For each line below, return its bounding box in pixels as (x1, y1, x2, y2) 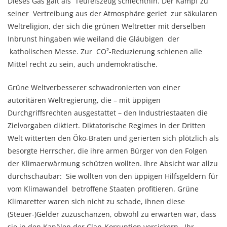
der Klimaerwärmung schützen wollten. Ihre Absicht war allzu (8, 159, 218, 168)
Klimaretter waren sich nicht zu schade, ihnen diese (8, 197, 185, 206)
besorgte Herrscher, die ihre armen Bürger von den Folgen (8, 146, 207, 156)
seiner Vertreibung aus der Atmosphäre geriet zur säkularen (8, 9, 217, 18)
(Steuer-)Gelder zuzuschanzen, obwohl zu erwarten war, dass (8, 209, 216, 219)
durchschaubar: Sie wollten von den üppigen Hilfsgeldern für (8, 171, 218, 181)
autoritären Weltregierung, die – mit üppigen (8, 95, 161, 105)
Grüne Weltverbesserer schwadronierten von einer (8, 83, 180, 92)
